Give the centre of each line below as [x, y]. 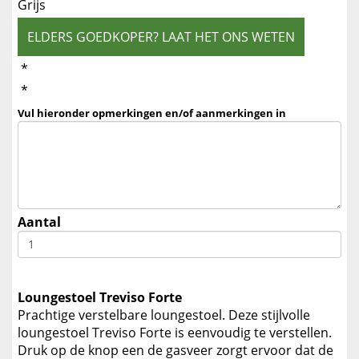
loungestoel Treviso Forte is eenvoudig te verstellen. [175, 333]
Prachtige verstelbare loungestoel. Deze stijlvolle [164, 315]
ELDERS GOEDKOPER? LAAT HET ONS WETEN [161, 37]
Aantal [39, 222]
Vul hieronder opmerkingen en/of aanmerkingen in [152, 113]
